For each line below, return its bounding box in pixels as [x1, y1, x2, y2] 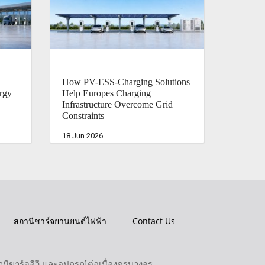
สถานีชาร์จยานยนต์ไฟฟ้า [14, 215, 106, 227]
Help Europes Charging [62, 88, 151, 98]
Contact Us [132, 215, 175, 227]
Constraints [62, 110, 104, 121]
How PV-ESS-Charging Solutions [62, 76, 190, 87]
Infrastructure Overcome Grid [62, 99, 173, 109]
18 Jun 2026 [62, 131, 103, 140]
